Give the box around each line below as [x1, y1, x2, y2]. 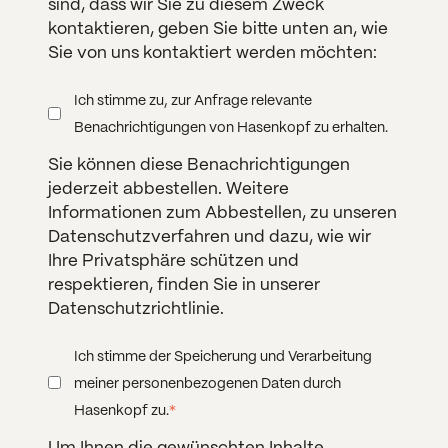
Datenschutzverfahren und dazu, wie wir [47, 229, 371, 246]
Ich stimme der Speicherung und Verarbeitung [74, 349, 373, 364]
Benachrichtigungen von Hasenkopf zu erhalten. [74, 120, 389, 135]
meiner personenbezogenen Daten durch [74, 376, 342, 391]
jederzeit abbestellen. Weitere [47, 181, 289, 198]
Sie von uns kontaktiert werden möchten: [47, 45, 377, 62]
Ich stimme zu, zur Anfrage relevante [74, 93, 313, 108]
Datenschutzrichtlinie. [47, 301, 224, 318]
